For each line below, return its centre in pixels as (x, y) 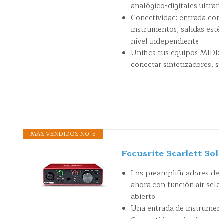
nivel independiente (165, 41)
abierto (143, 197)
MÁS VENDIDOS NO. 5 (63, 134)
